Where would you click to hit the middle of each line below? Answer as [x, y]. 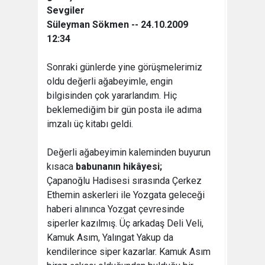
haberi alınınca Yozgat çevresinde [116, 209]
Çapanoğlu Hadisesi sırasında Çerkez [124, 181]
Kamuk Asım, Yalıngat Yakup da [110, 237]
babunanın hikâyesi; [119, 167]
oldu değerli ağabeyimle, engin [110, 81]
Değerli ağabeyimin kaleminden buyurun [129, 152]
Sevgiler [66, 10]
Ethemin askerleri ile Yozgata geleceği [126, 195]
